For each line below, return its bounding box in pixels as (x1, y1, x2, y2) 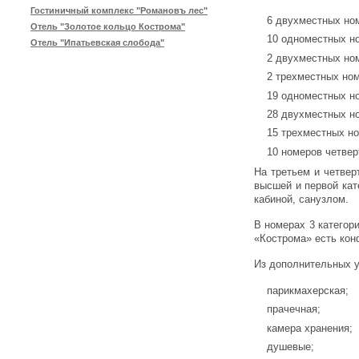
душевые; (267, 340, 315, 353)
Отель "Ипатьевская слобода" (30, 38, 164, 48)
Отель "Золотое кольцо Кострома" (30, 22, 185, 32)
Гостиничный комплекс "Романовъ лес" (30, 6, 208, 16)
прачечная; (267, 303, 321, 316)
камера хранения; (267, 321, 353, 334)
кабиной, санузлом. (254, 192, 349, 205)
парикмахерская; (267, 284, 349, 296)
